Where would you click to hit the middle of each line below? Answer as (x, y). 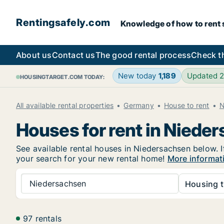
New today (138, 76)
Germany (139, 105)
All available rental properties (65, 105)
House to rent (187, 105)
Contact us (73, 55)
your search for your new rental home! (92, 158)
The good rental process (143, 55)
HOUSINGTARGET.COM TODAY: (62, 77)
